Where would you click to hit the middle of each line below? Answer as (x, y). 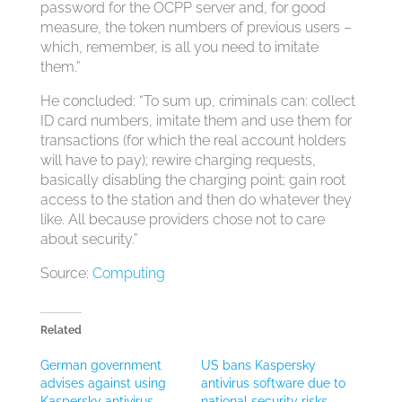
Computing (128, 273)
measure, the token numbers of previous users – (196, 27)
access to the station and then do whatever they (196, 200)
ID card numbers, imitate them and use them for (196, 121)
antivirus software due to (273, 383)
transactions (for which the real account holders (193, 140)
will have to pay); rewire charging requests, (178, 160)
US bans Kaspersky (258, 365)
